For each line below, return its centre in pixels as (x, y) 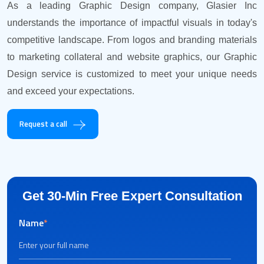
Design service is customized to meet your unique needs (132, 74)
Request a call (43, 124)
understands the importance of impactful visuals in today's (132, 23)
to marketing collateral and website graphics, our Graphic (132, 57)
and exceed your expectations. (71, 91)
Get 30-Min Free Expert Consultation (132, 196)
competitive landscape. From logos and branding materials (132, 40)
